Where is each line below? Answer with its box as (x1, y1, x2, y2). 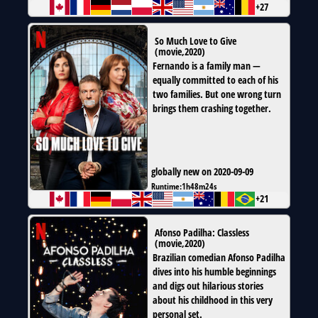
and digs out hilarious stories (153, 279, 263, 293)
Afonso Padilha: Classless (155, 226, 249, 240)
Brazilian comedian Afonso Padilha (153, 251, 285, 265)
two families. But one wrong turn (153, 87, 281, 102)
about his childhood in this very (153, 293, 273, 307)
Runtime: (151, 180, 182, 192)
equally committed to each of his (153, 73, 278, 87)
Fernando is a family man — (153, 59, 261, 73)
